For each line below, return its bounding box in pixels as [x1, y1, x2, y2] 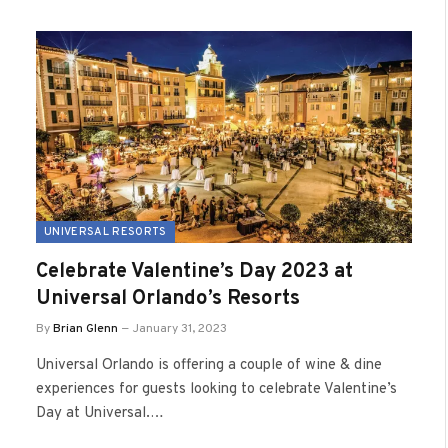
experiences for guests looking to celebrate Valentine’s [36, 379, 397, 399]
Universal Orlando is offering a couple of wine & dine [36, 355, 382, 375]
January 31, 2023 [133, 320, 227, 337]
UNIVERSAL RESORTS [44, 224, 167, 239]
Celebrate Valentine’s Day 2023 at [36, 258, 353, 285]
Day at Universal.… [36, 403, 164, 423]
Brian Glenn [53, 320, 118, 337]
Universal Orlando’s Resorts [36, 285, 300, 312]
